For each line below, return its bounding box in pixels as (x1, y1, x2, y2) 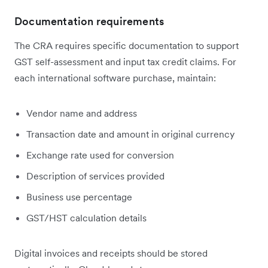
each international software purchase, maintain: (14, 71, 216, 84)
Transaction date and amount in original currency (26, 127, 234, 140)
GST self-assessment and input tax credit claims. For (14, 55, 236, 68)
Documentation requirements (14, 14, 165, 28)
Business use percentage (26, 190, 132, 203)
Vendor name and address (26, 106, 137, 119)
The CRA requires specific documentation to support (14, 39, 239, 51)
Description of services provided (26, 169, 165, 182)
